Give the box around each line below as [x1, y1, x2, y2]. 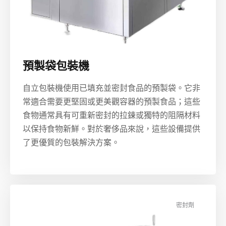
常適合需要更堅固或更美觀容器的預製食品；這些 [23, 97, 200, 106]
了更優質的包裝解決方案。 [23, 138, 120, 147]
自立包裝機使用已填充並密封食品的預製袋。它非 [23, 84, 200, 93]
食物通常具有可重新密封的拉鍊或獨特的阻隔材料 [23, 111, 200, 120]
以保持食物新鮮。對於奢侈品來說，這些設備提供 [23, 125, 200, 134]
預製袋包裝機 [23, 60, 89, 73]
